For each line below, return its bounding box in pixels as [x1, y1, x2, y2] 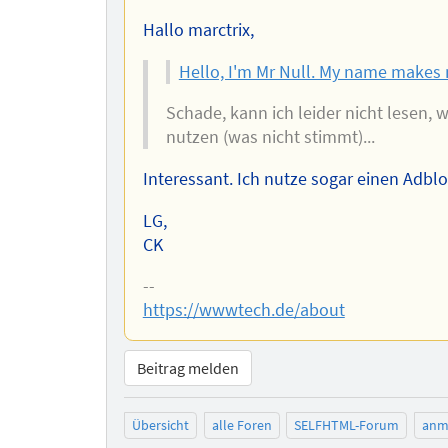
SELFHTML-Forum [294, 416, 400, 435]
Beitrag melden [137, 357, 240, 378]
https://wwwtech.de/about [142, 299, 345, 322]
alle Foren [211, 416, 272, 435]
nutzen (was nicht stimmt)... [165, 126, 375, 149]
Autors [247, 8, 298, 31]
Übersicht [132, 416, 190, 435]
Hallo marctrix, [142, 19, 254, 42]
